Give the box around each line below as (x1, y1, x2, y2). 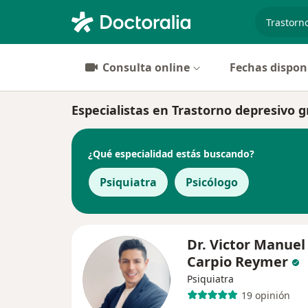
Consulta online (102, 60, 190, 75)
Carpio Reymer (187, 252, 288, 271)
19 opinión (241, 288, 290, 302)
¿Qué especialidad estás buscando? (88, 146, 254, 160)
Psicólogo (186, 175, 238, 190)
